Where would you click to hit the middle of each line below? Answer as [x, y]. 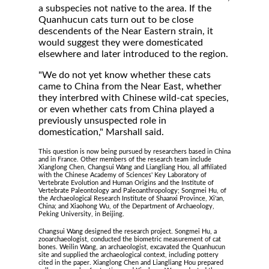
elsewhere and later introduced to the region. [133, 54]
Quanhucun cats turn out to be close [116, 20]
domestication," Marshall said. [101, 132]
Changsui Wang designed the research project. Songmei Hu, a [128, 231]
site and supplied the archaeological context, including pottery [128, 255]
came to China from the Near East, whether [130, 86]
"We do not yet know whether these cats [125, 75]
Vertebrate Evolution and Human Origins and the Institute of [126, 183]
